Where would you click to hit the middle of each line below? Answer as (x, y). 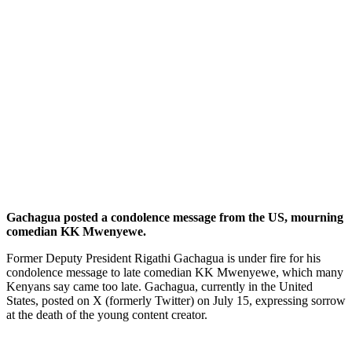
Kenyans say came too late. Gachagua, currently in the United (159, 286)
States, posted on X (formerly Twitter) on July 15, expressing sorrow (176, 300)
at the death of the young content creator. (107, 314)
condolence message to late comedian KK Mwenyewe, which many (175, 272)
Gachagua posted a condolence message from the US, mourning (175, 217)
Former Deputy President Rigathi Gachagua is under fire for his (163, 258)
